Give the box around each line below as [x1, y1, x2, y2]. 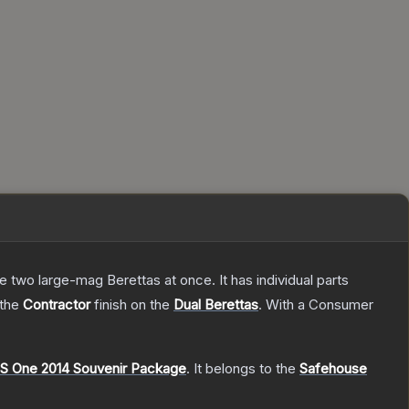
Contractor [23, 296, 90, 314]
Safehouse [299, 360, 367, 378]
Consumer [309, 296, 373, 314]
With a [262, 296, 309, 314]
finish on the [90, 296, 173, 314]
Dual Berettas [173, 296, 258, 314]
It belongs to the [194, 360, 299, 378]
